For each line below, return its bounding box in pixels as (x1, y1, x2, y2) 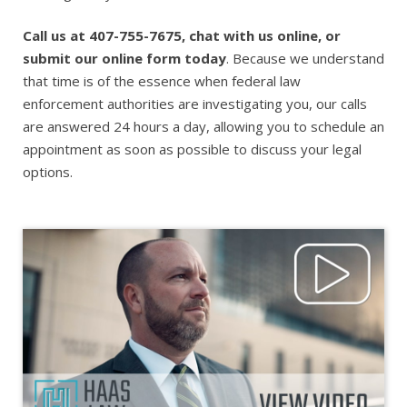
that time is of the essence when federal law (23, 72, 301, 90)
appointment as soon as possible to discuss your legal (23, 140, 362, 158)
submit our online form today (23, 49, 226, 67)
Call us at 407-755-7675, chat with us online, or (23, 26, 341, 45)
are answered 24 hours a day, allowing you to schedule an (23, 117, 384, 135)
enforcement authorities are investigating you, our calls (23, 94, 367, 113)
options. (23, 163, 73, 181)
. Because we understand (226, 49, 384, 67)
